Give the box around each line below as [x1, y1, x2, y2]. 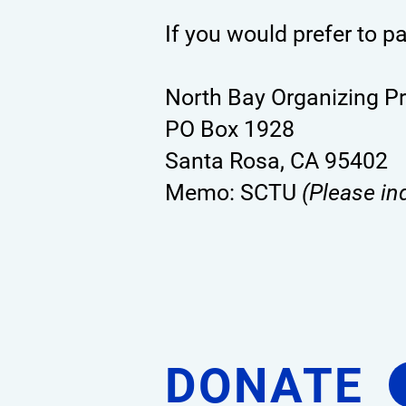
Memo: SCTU [165, 179, 296, 206]
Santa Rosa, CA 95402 [165, 148, 388, 174]
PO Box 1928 [165, 116, 295, 142]
